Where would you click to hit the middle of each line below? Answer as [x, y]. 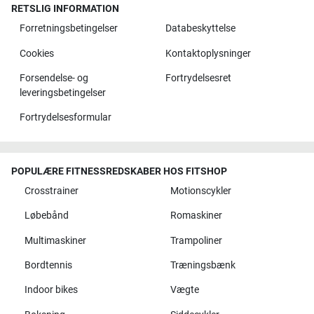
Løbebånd [46, 216]
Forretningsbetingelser [68, 29]
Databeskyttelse [200, 29]
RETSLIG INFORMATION [65, 9]
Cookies [36, 53]
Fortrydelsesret [198, 78]
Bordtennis [48, 265]
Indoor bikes [51, 290]
